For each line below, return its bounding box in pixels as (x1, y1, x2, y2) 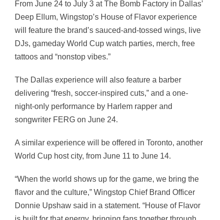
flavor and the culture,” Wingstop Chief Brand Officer (15, 188, 195, 197)
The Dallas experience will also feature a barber (15, 76, 181, 84)
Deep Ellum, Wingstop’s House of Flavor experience (15, 13, 197, 22)
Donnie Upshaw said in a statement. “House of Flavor (15, 201, 200, 210)
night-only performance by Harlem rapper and (15, 102, 172, 111)
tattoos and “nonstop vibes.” (15, 53, 110, 61)
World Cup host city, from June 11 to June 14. (15, 152, 171, 161)
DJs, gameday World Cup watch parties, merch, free (15, 39, 195, 48)
